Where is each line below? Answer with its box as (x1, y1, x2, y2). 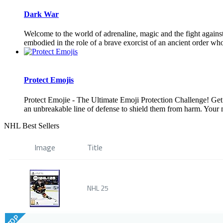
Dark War (24, 9, 59, 18)
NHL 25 (87, 182, 109, 193)
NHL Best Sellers (4, 121, 59, 130)
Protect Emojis (24, 76, 74, 85)
